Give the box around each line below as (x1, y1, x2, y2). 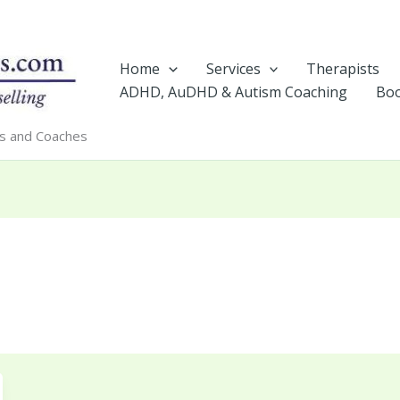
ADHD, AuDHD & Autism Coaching (120, 81, 347, 102)
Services (205, 58, 261, 79)
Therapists (306, 58, 380, 79)
